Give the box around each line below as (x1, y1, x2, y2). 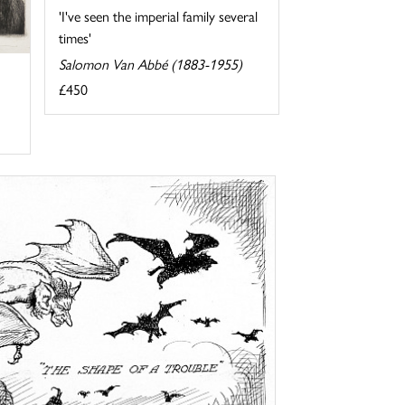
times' (58, 27, 91, 49)
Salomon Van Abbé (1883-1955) (58, 53, 242, 75)
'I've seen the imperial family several (58, 5, 258, 27)
